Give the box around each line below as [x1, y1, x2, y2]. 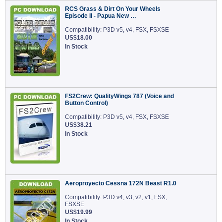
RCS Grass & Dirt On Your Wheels [65, 5, 161, 12]
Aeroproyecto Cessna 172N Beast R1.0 [65, 180, 176, 187]
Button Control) [65, 100, 108, 107]
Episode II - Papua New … [65, 12, 136, 19]
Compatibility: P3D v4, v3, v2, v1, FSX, [65, 194, 167, 201]
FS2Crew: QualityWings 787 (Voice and [65, 93, 174, 100]
